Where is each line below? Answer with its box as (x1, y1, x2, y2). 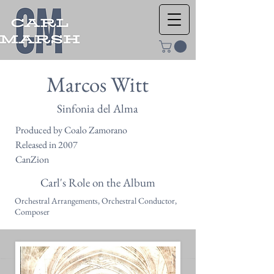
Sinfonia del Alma (56, 101, 138, 117)
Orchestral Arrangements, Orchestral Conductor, (15, 195, 177, 207)
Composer (15, 206, 50, 218)
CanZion (15, 153, 49, 166)
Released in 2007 (15, 138, 78, 152)
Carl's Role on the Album (40, 175, 155, 191)
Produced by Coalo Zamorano (15, 124, 127, 137)
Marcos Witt (46, 70, 149, 98)
